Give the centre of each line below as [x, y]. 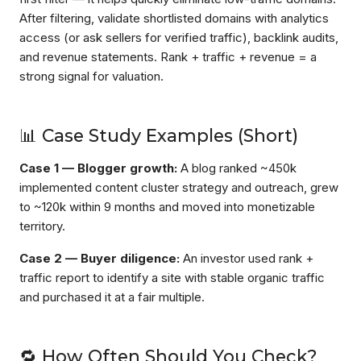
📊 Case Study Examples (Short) [159, 135]
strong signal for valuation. [91, 76]
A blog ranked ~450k [237, 168]
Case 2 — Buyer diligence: [100, 258]
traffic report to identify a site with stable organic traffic [172, 278]
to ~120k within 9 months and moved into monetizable [167, 207]
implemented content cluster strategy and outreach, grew [179, 187]
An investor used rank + [247, 258]
